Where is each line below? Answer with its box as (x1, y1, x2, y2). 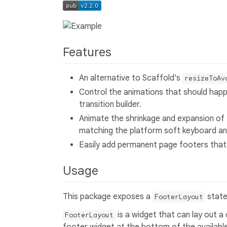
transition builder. (79, 99, 141, 109)
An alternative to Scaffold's (79, 72, 182, 83)
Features (63, 44, 115, 60)
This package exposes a (63, 192, 153, 202)
